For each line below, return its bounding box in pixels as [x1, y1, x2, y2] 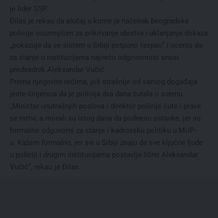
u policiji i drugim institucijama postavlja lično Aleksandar [10, 150, 198, 159]
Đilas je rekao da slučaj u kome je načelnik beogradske [10, 16, 189, 25]
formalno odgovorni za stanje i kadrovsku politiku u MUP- [10, 126, 196, 135]
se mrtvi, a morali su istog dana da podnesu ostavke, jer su [10, 113, 200, 123]
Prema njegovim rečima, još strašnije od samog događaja [10, 77, 197, 86]
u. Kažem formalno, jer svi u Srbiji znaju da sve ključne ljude [10, 138, 203, 147]
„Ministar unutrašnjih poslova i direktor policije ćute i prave [10, 101, 201, 110]
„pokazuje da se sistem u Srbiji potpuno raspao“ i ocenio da [10, 40, 202, 50]
